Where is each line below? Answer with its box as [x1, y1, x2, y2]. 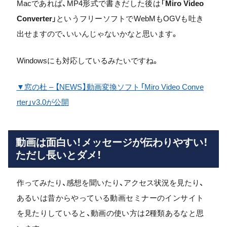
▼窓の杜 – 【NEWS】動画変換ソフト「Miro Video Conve [16, 83, 204, 91]
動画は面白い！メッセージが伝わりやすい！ [16, 137, 208, 148]
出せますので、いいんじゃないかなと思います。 [16, 29, 178, 38]
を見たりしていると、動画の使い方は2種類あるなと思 [16, 209, 204, 217]
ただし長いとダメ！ [16, 149, 102, 161]
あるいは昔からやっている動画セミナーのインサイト [16, 194, 204, 202]
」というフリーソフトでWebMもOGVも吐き [52, 14, 204, 23]
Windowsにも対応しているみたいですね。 [16, 56, 159, 65]
